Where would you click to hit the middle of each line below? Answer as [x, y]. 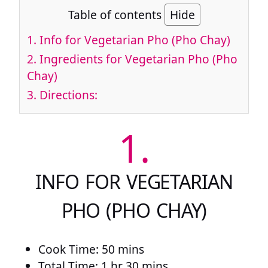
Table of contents [116, 15]
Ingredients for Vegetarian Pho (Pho [137, 59]
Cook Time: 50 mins [91, 249]
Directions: [67, 95]
